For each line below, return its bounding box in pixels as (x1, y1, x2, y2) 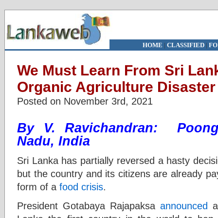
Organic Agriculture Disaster (17, 79, 216, 95)
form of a (17, 181, 59, 192)
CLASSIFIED (166, 41, 204, 49)
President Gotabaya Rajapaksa (17, 200, 160, 211)
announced (160, 200, 208, 211)
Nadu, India (17, 134, 90, 148)
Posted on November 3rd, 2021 (17, 95, 153, 107)
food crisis (59, 181, 103, 192)
